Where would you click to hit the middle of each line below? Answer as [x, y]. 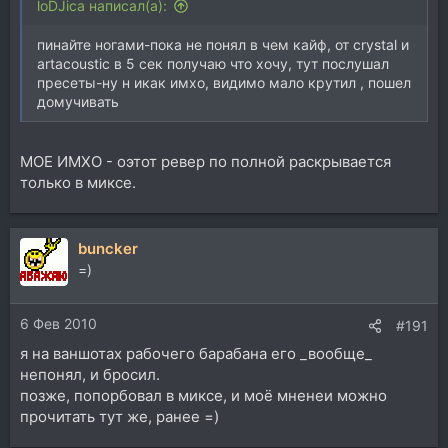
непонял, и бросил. [90, 374]
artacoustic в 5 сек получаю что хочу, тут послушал [213, 63]
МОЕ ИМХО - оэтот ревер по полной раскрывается [205, 161]
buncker [108, 248]
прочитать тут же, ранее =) [119, 416]
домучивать [78, 101]
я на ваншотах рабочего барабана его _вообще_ [196, 353]
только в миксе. [78, 182]
